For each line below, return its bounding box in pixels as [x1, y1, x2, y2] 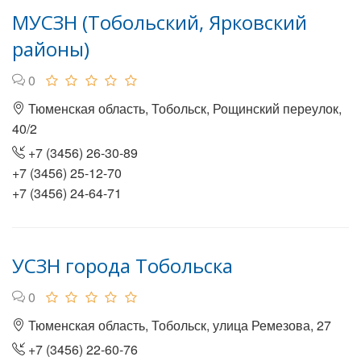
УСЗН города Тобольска [12, 252, 233, 279]
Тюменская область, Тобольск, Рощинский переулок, [25, 99, 342, 118]
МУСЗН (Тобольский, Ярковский [12, 9, 307, 35]
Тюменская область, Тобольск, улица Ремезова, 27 [25, 316, 331, 334]
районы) [12, 35, 89, 62]
